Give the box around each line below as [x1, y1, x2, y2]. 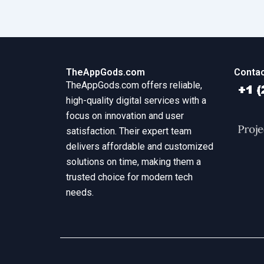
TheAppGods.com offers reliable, [66, 80, 202, 91]
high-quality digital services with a [66, 95, 206, 107]
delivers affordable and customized [66, 141, 213, 153]
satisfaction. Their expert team [66, 126, 192, 137]
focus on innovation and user [66, 110, 184, 122]
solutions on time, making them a [66, 156, 201, 168]
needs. [66, 187, 94, 199]
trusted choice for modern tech [66, 171, 193, 183]
